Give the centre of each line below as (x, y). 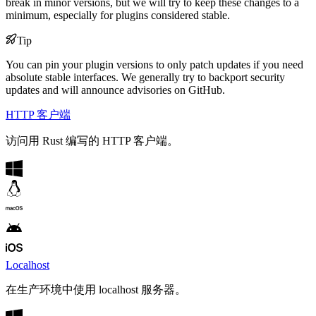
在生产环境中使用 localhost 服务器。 (96, 290)
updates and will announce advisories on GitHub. (115, 90)
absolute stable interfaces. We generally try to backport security (145, 78)
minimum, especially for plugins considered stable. (118, 16)
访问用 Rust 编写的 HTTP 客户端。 (92, 141)
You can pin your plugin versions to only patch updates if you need (154, 65)
